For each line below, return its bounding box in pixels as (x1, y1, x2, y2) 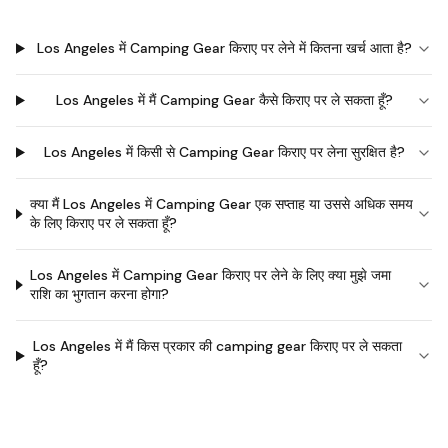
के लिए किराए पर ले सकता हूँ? (30, 214, 178, 232)
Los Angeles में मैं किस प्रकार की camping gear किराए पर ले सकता (32, 337, 402, 355)
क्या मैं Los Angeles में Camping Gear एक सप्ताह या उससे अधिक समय (30, 195, 414, 213)
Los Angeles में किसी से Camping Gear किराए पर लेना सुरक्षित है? (43, 143, 405, 161)
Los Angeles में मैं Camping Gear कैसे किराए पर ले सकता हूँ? (55, 91, 393, 109)
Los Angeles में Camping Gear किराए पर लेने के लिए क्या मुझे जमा (30, 266, 392, 284)
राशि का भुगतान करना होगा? (30, 285, 170, 303)
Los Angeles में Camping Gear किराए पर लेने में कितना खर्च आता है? (36, 39, 412, 57)
